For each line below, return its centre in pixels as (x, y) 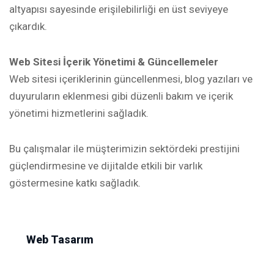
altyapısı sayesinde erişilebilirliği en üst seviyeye (119, 9)
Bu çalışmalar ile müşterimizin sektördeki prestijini (124, 148)
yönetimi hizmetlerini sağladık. (79, 113)
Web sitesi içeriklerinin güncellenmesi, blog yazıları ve (131, 79)
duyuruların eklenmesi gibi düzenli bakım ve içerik (121, 96)
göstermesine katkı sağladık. (75, 183)
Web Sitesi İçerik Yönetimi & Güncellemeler (114, 61)
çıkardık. (28, 26)
